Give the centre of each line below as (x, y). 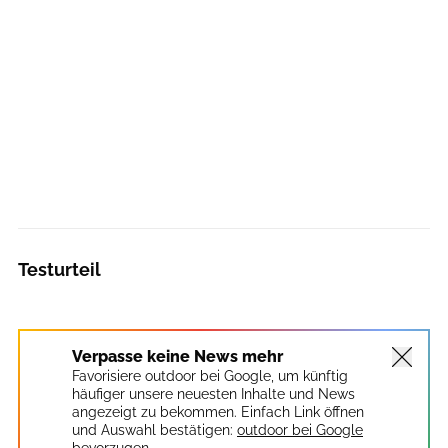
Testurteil (59, 270)
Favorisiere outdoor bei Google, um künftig (210, 376)
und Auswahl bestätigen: (152, 430)
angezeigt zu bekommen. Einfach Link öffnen (218, 412)
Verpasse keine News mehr (177, 357)
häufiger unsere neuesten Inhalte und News (213, 394)
